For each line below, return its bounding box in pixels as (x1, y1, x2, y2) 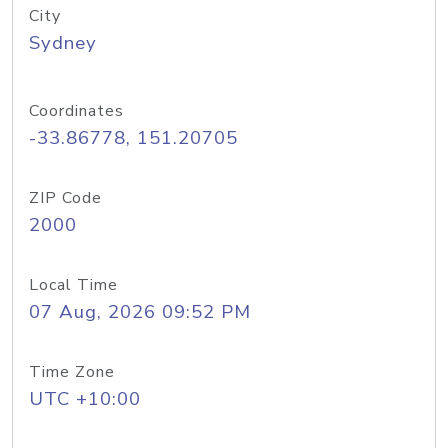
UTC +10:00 (29, 386, 141, 412)
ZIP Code (29, 187, 102, 209)
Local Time (29, 274, 118, 296)
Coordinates (29, 100, 124, 122)
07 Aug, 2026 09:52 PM (29, 299, 251, 325)
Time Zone (29, 361, 115, 383)
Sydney (29, 30, 97, 56)
